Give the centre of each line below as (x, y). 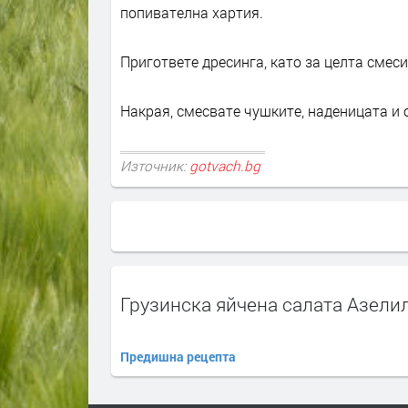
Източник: (155, 165)
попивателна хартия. (192, 12)
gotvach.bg (225, 165)
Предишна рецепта (178, 357)
